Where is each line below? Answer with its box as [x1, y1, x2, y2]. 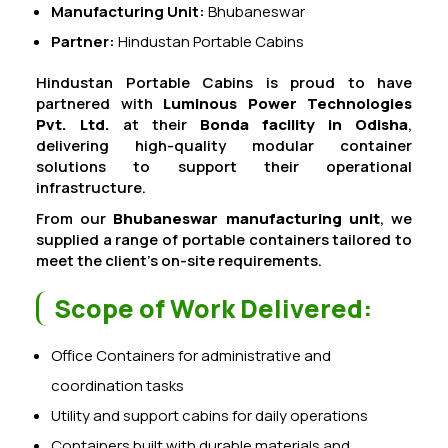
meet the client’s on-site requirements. [36, 250, 322, 271]
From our [36, 208, 114, 229]
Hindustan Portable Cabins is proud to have [36, 72, 412, 93]
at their [110, 114, 200, 135]
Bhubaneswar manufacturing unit [113, 208, 380, 229]
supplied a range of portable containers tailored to [36, 229, 412, 250]
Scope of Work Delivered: [54, 291, 372, 326]
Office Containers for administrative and [51, 345, 331, 366]
